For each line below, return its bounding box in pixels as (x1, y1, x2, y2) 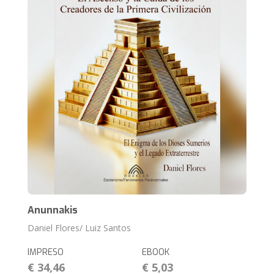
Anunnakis (28, 203, 78, 217)
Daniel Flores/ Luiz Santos (28, 221, 131, 234)
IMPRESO (28, 246, 64, 258)
